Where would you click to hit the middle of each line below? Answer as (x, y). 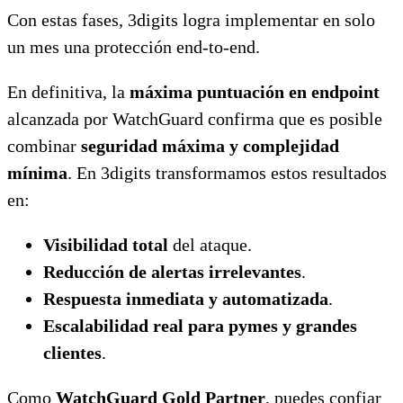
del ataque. (210, 244)
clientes (72, 352)
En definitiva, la (68, 91)
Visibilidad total (106, 244)
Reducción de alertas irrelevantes (172, 271)
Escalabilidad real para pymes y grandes (200, 325)
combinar (44, 145)
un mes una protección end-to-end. (134, 46)
